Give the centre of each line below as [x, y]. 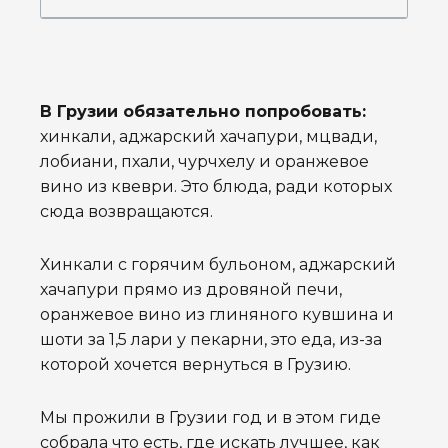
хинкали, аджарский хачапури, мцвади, [208, 137]
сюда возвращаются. [126, 212]
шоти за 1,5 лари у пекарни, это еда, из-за [211, 340]
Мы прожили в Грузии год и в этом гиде [210, 418]
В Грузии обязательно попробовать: [203, 112]
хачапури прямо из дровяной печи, [191, 290]
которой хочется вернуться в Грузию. [195, 365]
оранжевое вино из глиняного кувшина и [217, 315]
